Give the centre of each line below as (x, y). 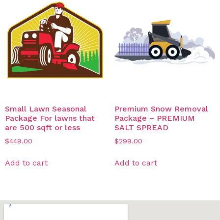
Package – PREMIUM (154, 118)
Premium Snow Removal (161, 109)
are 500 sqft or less (42, 128)
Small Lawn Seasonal (46, 109)
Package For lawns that (50, 118)
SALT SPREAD (141, 128)
